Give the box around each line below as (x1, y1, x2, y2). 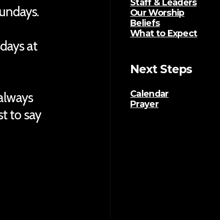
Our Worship (130, 7, 185, 18)
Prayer (130, 99, 159, 109)
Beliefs (130, 17, 160, 28)
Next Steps (130, 62, 192, 76)
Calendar (130, 88, 169, 99)
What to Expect (130, 27, 197, 38)
